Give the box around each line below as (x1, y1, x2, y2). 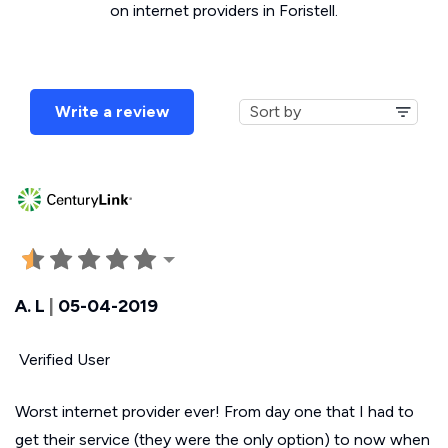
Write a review (55, 102, 169, 121)
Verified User (15, 349, 110, 369)
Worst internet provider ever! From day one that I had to (15, 401, 414, 421)
